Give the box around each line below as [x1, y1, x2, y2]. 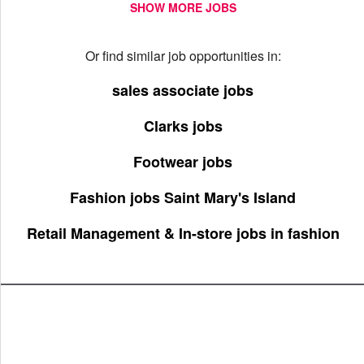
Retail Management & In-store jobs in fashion [26, 223, 340, 244]
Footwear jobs [133, 151, 232, 172]
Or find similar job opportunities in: [84, 46, 281, 65]
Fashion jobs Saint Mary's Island [70, 187, 296, 208]
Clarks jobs [143, 115, 223, 136]
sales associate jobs [112, 80, 253, 101]
